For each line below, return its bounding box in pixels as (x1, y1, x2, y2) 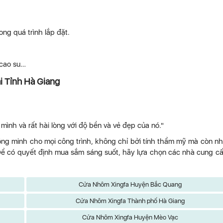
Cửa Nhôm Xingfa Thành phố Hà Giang (75, 197, 185, 205)
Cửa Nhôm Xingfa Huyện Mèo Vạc (82, 214, 178, 221)
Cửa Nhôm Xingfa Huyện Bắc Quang (78, 181, 182, 188)
